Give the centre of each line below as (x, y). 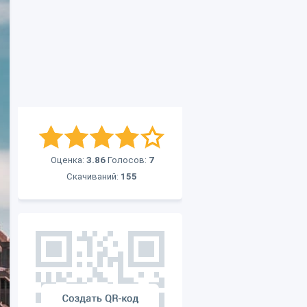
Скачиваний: (94, 176)
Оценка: (69, 160)
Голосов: (127, 160)
